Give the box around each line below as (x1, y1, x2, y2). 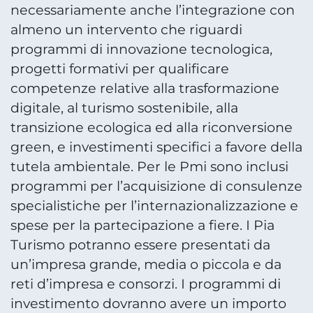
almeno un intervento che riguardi (10, 21, 242, 38)
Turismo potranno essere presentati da (10, 236, 270, 253)
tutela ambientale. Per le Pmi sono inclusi (10, 158, 289, 175)
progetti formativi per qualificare (10, 60, 229, 77)
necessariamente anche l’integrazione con (10, 1, 295, 18)
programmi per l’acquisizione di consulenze (10, 177, 303, 194)
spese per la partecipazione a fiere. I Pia (10, 217, 275, 233)
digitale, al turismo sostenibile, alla (10, 99, 238, 116)
